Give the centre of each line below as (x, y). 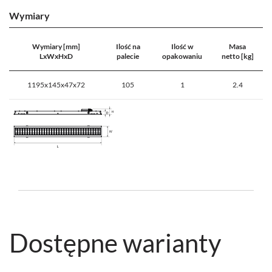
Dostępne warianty (115, 243)
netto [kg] (237, 56)
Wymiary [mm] (56, 47)
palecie (128, 56)
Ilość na (128, 47)
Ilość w (182, 47)
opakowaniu (182, 56)
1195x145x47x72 (56, 85)
